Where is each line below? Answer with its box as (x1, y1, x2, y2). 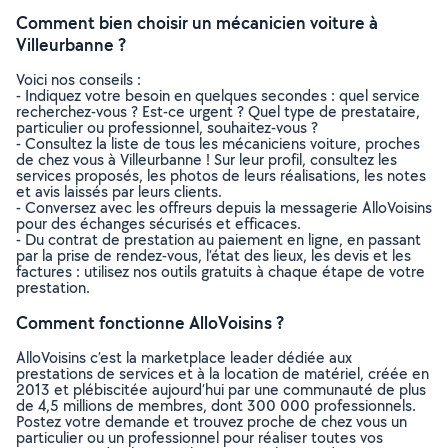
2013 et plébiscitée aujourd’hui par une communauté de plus (16, 379, 426, 400)
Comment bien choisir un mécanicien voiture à (16, 11, 378, 34)
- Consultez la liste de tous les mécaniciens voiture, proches (16, 133, 420, 154)
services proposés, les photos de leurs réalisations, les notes (16, 165, 426, 186)
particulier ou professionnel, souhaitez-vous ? (16, 117, 318, 138)
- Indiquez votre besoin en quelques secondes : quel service (16, 85, 420, 106)
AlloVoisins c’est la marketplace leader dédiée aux (16, 347, 352, 368)
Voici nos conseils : (16, 69, 141, 90)
